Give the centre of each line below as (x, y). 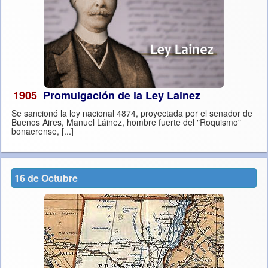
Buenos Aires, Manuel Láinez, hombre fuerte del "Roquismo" (126, 122)
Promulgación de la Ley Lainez (122, 95)
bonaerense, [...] (68, 131)
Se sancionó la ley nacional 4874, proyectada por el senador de (132, 113)
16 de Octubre (46, 178)
